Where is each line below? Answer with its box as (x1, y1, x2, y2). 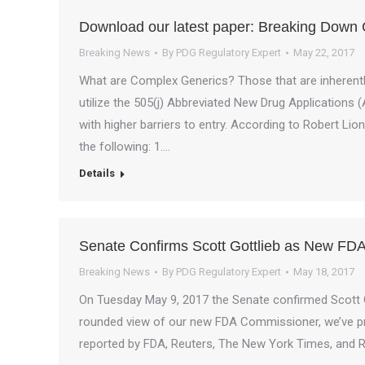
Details (79, 167, 115, 179)
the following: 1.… (79, 139, 170, 154)
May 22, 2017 (293, 46, 354, 59)
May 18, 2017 (293, 266, 354, 278)
